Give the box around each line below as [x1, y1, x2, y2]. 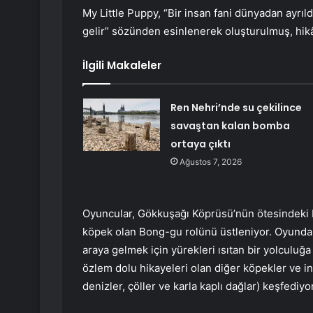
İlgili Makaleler [82, 57, 161, 73]
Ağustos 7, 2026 [179, 156, 242, 167]
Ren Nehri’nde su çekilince [170, 100, 302, 115]
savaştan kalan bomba [170, 118, 290, 133]
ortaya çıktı [170, 136, 231, 151]
